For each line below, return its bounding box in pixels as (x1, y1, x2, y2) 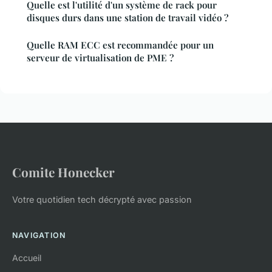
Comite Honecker (12, 163, 115, 181)
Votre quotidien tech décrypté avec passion (12, 194, 192, 205)
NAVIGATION (12, 231, 66, 240)
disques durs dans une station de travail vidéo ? (27, 12, 228, 24)
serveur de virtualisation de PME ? (27, 52, 174, 64)
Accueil (12, 253, 41, 263)
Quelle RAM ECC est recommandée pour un (27, 39, 214, 52)
